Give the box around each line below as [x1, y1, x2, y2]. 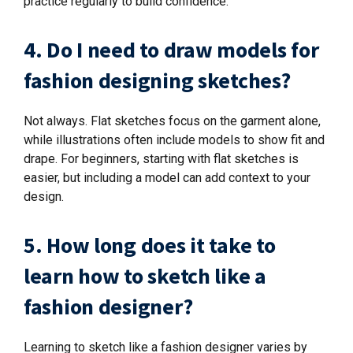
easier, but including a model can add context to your [24, 169, 310, 185]
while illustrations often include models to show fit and [24, 132, 325, 147]
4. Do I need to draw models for [24, 35, 319, 64]
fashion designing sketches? [24, 65, 291, 95]
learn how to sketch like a [24, 261, 266, 290]
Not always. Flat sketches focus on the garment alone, [24, 113, 321, 128]
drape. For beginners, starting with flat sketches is [24, 150, 299, 166]
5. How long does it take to [24, 230, 276, 259]
